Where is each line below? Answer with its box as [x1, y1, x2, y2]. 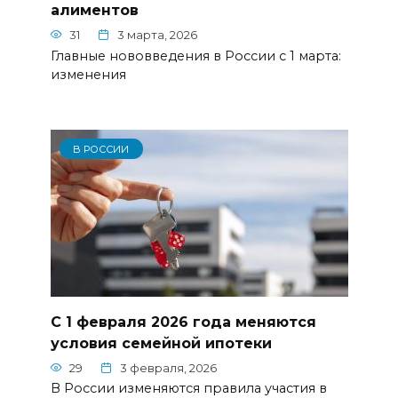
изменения [50, 66, 126, 83]
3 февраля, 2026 [120, 361, 217, 375]
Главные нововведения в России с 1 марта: [50, 47, 341, 64]
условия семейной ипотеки [50, 334, 272, 352]
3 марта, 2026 [117, 28, 197, 42]
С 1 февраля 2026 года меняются [50, 313, 316, 330]
